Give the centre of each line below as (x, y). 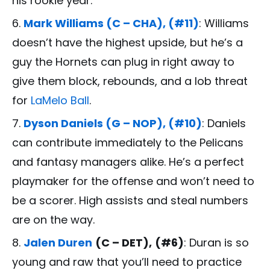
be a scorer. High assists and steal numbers (130, 201)
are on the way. (53, 220)
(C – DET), (124, 243)
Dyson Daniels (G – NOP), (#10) (113, 124)
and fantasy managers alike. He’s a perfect (128, 162)
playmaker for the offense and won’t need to (133, 181)
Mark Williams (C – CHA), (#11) (111, 24)
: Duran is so (216, 243)
